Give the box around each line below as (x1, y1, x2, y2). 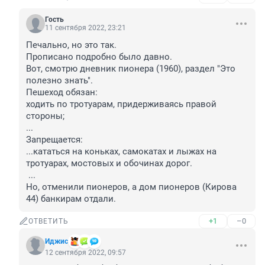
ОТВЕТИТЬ (28, 217, 69, 226)
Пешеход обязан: (26, 87, 98, 98)
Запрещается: (26, 134, 83, 146)
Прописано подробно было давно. (26, 51, 172, 63)
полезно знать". (26, 75, 93, 86)
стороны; (26, 111, 64, 122)
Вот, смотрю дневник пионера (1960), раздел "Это (26, 63, 235, 75)
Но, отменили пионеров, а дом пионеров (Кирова (26, 182, 237, 193)
